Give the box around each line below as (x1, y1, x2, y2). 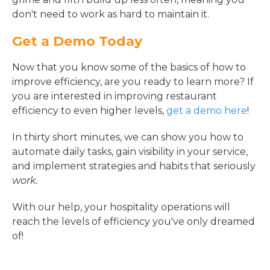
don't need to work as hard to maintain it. (12, 8, 209, 20)
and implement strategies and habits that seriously (12, 160, 256, 172)
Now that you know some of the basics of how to (12, 61, 246, 73)
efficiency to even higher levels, (12, 105, 166, 116)
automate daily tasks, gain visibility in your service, (12, 146, 248, 157)
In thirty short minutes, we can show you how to (12, 131, 243, 143)
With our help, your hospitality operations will (12, 201, 230, 213)
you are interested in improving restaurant (12, 90, 217, 102)
